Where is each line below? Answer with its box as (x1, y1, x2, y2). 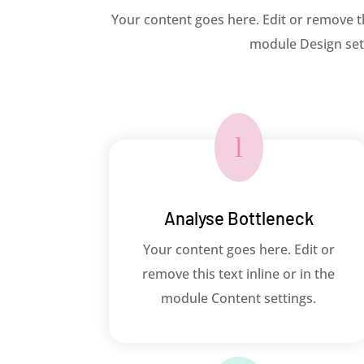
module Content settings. (161, 289, 317, 308)
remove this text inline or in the (142, 265, 336, 284)
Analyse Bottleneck (163, 207, 314, 229)
